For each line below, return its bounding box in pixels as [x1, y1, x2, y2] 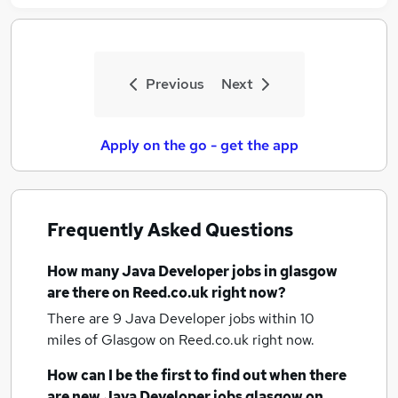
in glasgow [264, 262, 338, 281]
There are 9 [47, 309, 125, 328]
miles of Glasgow [47, 330, 159, 349]
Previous [145, 75, 204, 93]
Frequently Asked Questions [47, 219, 293, 242]
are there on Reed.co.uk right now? [47, 283, 286, 302]
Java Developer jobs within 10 [125, 309, 314, 328]
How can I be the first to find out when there [47, 366, 346, 385]
